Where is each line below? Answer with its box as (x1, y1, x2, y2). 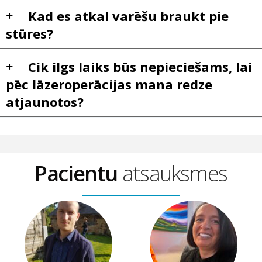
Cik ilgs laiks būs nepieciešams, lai (28, 57, 252, 75)
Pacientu (35, 158, 122, 188)
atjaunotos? (6, 92, 84, 111)
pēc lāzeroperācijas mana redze (6, 75, 212, 93)
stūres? (6, 24, 53, 42)
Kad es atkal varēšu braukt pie (28, 6, 229, 25)
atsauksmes (122, 158, 227, 188)
